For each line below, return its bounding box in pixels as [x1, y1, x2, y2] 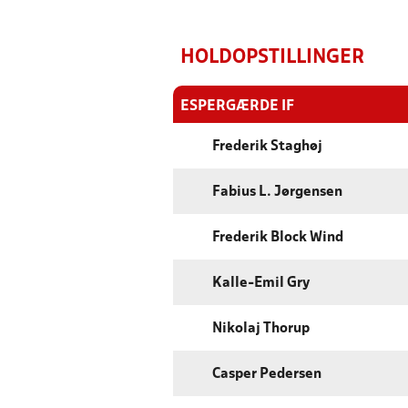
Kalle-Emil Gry [212, 277, 310, 291]
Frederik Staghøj [212, 140, 322, 154]
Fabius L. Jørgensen [212, 186, 342, 199]
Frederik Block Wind [212, 231, 343, 245]
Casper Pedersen [212, 368, 321, 382]
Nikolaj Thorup [212, 322, 310, 336]
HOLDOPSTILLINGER [180, 49, 364, 67]
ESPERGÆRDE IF [180, 99, 294, 114]
